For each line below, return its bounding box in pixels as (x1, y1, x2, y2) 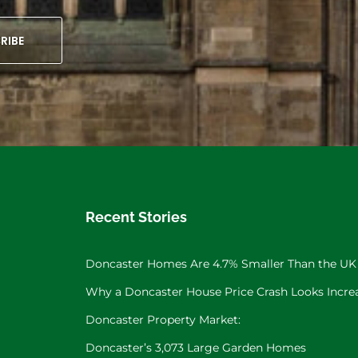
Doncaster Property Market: (85, 312, 241, 327)
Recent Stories (85, 208, 187, 225)
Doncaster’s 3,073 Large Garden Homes (85, 340, 306, 355)
